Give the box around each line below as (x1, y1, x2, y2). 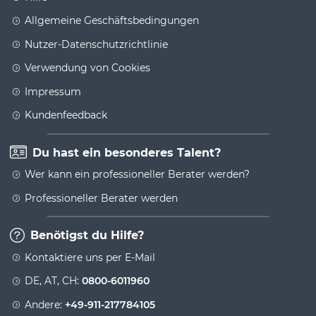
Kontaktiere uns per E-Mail (25, 250, 155, 264)
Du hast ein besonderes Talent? (29, 145, 221, 159)
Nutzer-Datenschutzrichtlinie (25, 37, 168, 51)
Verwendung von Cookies (25, 61, 150, 75)
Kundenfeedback (25, 109, 107, 122)
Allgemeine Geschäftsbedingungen (25, 14, 199, 28)
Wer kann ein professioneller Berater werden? (25, 168, 250, 181)
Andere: (25, 298, 65, 311)
